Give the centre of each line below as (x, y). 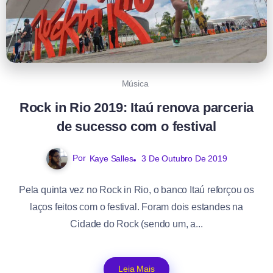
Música (135, 83)
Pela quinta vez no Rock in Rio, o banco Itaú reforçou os (136, 190)
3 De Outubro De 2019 (184, 158)
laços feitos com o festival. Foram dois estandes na (136, 207)
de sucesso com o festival (136, 126)
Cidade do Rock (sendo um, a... (136, 224)
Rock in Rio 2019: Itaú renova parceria (136, 107)
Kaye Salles (111, 158)
